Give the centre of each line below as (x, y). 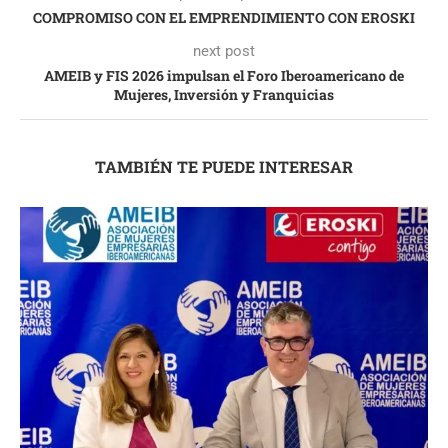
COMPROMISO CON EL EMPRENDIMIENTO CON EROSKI (224, 17)
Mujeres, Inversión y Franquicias (224, 94)
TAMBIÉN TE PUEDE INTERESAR (224, 166)
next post (224, 50)
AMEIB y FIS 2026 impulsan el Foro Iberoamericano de (224, 75)
